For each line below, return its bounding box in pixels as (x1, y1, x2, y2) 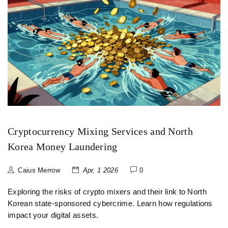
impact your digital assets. (8, 211, 99, 220)
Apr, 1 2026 (82, 166, 118, 175)
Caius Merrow (18, 166, 60, 175)
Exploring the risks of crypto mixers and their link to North (8, 188, 207, 196)
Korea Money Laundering (8, 141, 118, 153)
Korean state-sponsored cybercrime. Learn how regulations (8, 199, 213, 208)
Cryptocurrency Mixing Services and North (8, 126, 193, 137)
